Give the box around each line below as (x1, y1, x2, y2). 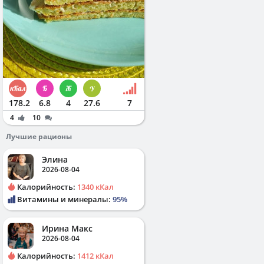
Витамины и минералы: (15, 193, 113, 204)
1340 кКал (77, 181, 114, 192)
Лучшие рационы (6, 131, 72, 141)
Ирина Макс (42, 222, 93, 234)
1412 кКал (77, 250, 114, 261)
